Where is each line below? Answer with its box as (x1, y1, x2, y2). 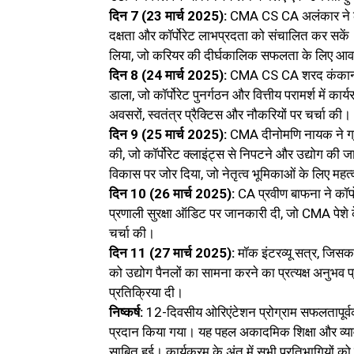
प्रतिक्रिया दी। (109, 284, 183, 301)
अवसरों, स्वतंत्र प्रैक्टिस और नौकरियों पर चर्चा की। (109, 107, 351, 123)
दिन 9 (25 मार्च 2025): (109, 126, 227, 143)
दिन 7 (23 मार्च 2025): (109, 8, 230, 24)
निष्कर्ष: (109, 304, 143, 321)
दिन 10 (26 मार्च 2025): (109, 186, 235, 202)
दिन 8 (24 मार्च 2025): (109, 67, 227, 84)
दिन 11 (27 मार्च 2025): (109, 245, 235, 262)
